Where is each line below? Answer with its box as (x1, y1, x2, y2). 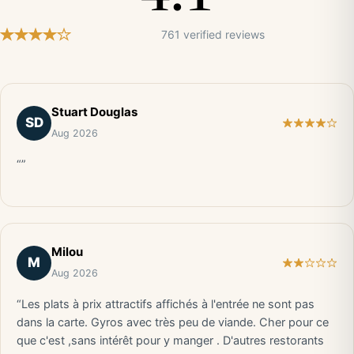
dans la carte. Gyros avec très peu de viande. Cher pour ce (17, 315, 329, 330)
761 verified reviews (160, 28, 265, 41)
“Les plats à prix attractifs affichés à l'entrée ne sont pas (17, 297, 314, 311)
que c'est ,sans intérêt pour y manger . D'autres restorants (17, 333, 324, 348)
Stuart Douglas (51, 104, 137, 119)
